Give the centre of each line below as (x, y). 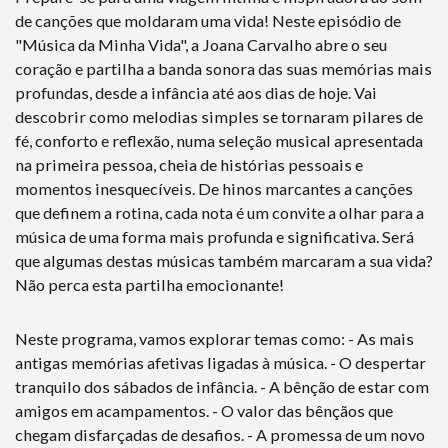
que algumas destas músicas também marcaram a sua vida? (224, 260)
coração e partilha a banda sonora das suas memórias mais (223, 68)
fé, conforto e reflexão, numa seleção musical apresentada (219, 140)
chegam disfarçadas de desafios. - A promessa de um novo (220, 434)
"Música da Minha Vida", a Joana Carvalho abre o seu (201, 44)
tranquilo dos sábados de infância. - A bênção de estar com (222, 386)
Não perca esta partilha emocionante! (149, 284)
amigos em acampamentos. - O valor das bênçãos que (204, 410)
